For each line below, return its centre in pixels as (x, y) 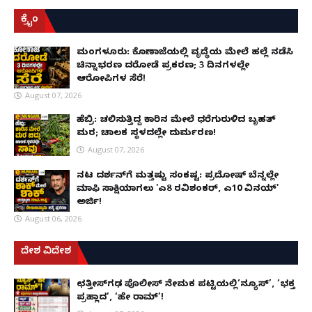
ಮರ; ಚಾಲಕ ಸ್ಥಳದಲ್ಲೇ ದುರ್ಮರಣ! (146, 133)
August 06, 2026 (53, 218)
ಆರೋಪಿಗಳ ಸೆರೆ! (111, 79)
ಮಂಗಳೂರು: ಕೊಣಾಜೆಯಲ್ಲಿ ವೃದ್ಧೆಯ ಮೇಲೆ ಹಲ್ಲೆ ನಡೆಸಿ (185, 53)
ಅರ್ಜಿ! (89, 202)
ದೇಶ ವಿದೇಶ (46, 252)
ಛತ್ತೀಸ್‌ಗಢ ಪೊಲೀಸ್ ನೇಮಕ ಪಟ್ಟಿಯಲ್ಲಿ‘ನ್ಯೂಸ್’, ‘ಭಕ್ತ (186, 284)
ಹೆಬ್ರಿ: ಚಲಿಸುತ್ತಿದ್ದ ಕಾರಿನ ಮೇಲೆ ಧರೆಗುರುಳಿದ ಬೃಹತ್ (176, 120)
